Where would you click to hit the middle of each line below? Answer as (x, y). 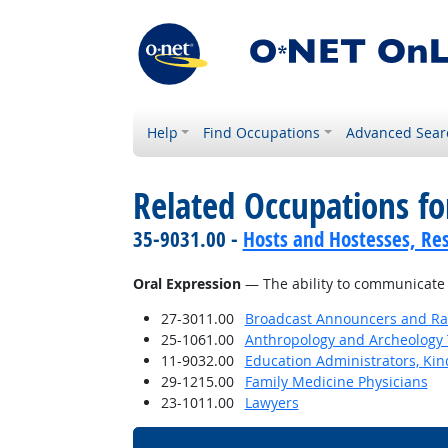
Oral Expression (186, 283)
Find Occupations (262, 132)
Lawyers (271, 402)
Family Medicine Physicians (336, 381)
